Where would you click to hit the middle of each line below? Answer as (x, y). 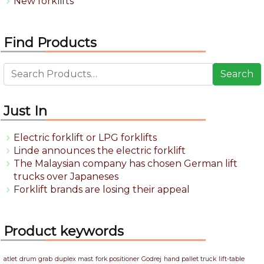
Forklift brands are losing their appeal (102, 190)
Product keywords (64, 231)
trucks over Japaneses (66, 177)
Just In (25, 111)
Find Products (50, 43)
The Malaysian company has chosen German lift (126, 164)
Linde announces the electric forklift (100, 151)
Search (237, 74)
